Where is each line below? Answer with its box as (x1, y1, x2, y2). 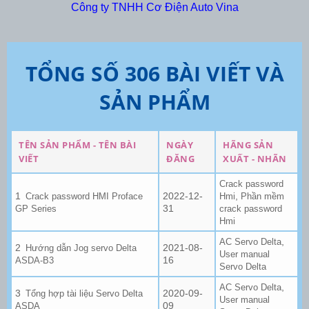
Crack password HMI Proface (26, 190, 143, 201)
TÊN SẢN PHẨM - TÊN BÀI (19, 138, 136, 151)
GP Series (15, 203, 57, 214)
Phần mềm (241, 190, 284, 201)
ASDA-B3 (15, 255, 54, 266)
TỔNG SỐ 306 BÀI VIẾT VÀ (25, 59, 284, 88)
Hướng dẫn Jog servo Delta (26, 242, 137, 253)
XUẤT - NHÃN (223, 152, 287, 165)
